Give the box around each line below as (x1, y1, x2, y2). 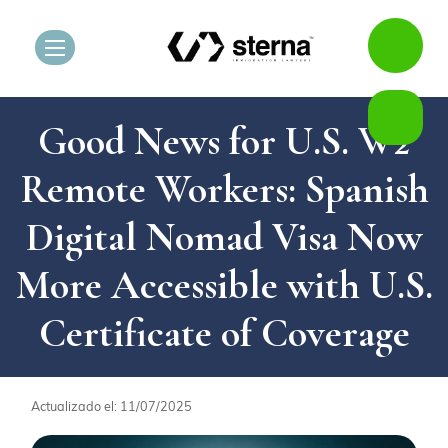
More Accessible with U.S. (15, 260, 433, 309)
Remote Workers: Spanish (19, 164, 429, 213)
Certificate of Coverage (38, 308, 410, 357)
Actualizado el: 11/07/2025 (31, 397, 193, 414)
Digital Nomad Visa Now (26, 212, 422, 261)
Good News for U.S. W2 (38, 116, 410, 165)
